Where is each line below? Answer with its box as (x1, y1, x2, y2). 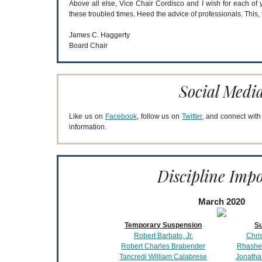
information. (68, 123, 106, 131)
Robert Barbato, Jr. (133, 232, 193, 240)
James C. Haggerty (68, 31, 130, 39)
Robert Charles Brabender (121, 242, 206, 250)
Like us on (68, 112, 105, 120)
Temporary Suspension (125, 221, 202, 229)
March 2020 (198, 196, 245, 206)
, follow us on (136, 112, 182, 120)
